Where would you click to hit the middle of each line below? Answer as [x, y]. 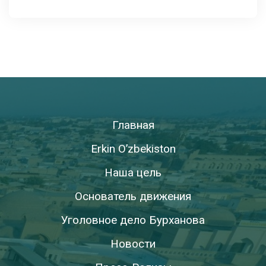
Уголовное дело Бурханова [133, 220]
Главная [133, 125]
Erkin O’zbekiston [133, 149]
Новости [133, 244]
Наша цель [133, 173]
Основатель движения [133, 197]
